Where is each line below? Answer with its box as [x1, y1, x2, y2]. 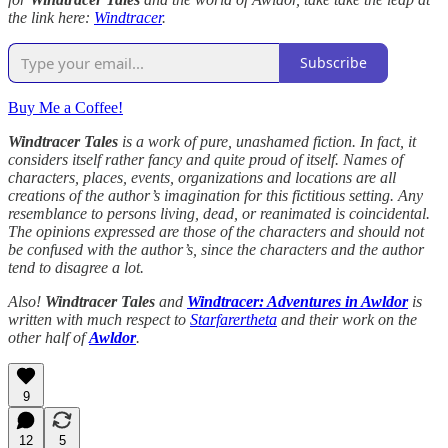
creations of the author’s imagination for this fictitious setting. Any [8, 186, 423, 204]
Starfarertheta [190, 310, 277, 328]
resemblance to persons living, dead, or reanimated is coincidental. [8, 204, 430, 222]
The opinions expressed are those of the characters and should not [8, 222, 424, 240]
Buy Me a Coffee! [8, 98, 123, 116]
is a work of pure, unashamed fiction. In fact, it [118, 132, 416, 150]
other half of [8, 328, 89, 346]
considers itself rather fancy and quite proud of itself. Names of [8, 150, 403, 168]
